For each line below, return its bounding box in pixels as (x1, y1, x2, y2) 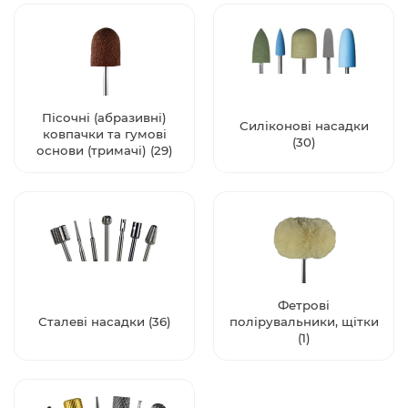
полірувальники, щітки (229, 314, 379, 330)
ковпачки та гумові (42, 127, 167, 142)
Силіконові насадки (239, 118, 369, 134)
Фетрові (278, 298, 330, 313)
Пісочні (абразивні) (42, 110, 167, 126)
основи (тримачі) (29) (36, 143, 173, 158)
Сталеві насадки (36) (37, 314, 171, 330)
